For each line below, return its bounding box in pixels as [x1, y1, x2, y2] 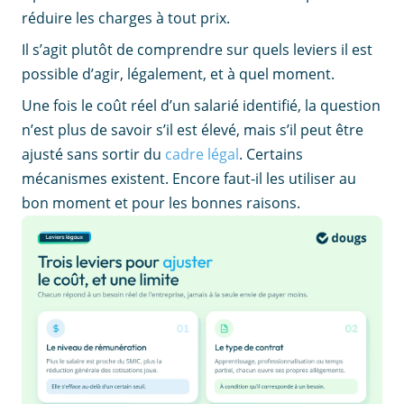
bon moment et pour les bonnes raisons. [22, 193, 300, 214]
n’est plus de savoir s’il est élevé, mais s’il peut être [22, 120, 363, 141]
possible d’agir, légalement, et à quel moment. [22, 64, 335, 85]
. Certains [239, 144, 303, 165]
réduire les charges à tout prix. [22, 8, 230, 29]
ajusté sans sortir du [22, 144, 165, 165]
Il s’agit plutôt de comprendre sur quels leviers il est [22, 40, 372, 60]
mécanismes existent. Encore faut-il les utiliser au [22, 169, 356, 189]
